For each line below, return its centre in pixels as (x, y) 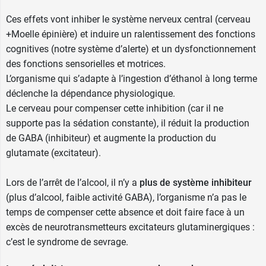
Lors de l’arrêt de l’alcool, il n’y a (73, 183)
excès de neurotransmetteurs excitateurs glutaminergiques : (130, 227)
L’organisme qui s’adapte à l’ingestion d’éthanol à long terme (132, 79)
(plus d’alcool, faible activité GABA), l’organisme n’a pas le (126, 197)
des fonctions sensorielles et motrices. (86, 64)
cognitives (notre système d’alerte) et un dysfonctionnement (131, 49)
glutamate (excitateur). (53, 153)
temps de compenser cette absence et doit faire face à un (125, 212)
